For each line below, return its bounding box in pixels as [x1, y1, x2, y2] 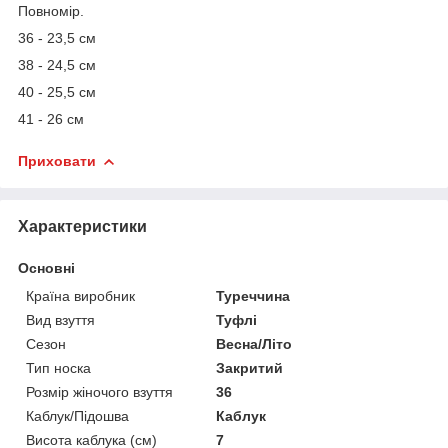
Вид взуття [26, 311, 95, 328]
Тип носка [26, 359, 91, 376]
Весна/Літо [216, 335, 293, 352]
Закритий [216, 359, 284, 376]
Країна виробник [26, 287, 135, 304]
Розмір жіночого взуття [26, 383, 173, 400]
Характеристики [18, 217, 147, 235]
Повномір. [18, 2, 84, 19]
